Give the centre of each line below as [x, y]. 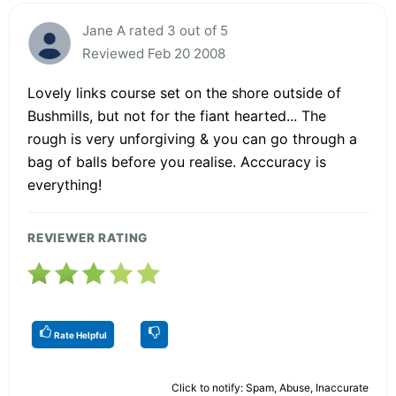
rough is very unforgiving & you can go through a [192, 138]
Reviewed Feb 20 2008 [154, 53]
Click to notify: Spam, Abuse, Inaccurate [270, 387]
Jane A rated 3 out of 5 [155, 30]
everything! [65, 184]
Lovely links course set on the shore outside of [184, 92]
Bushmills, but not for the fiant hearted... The [177, 115]
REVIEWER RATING [88, 237]
